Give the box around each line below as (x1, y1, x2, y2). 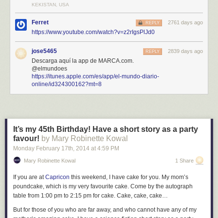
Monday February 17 (13, 145, 68, 152)
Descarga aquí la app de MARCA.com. (32, 57, 134, 64)
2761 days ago (168, 19, 203, 25)
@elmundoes (32, 65, 67, 72)
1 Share (175, 158, 194, 163)
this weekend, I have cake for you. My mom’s (71, 174, 188, 181)
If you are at (13, 174, 45, 181)
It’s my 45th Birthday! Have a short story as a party (13, 125, 198, 133)
